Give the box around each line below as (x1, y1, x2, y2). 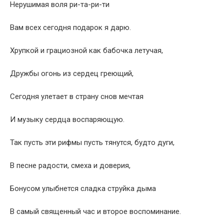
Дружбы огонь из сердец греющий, (10, 68, 133, 78)
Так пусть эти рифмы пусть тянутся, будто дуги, (10, 137, 174, 147)
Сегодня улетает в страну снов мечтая (10, 91, 143, 101)
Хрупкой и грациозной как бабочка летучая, (10, 45, 163, 55)
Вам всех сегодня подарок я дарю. (10, 22, 131, 32)
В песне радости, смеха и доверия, (10, 160, 130, 170)
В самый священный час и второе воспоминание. (10, 206, 181, 216)
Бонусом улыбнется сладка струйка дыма (10, 183, 156, 193)
